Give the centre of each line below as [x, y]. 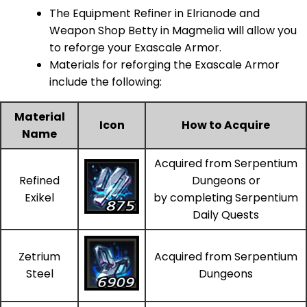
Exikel [39, 197]
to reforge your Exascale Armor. [135, 47]
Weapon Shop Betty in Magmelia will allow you [173, 30]
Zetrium [39, 256]
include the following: [106, 82]
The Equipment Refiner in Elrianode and [155, 13]
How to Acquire [226, 125]
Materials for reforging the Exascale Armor [164, 64]
